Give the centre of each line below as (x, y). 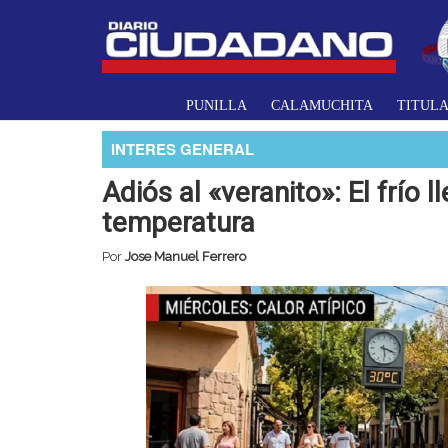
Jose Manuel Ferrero (185, 256)
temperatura (178, 222)
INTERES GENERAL (182, 148)
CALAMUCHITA (322, 105)
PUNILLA (216, 105)
